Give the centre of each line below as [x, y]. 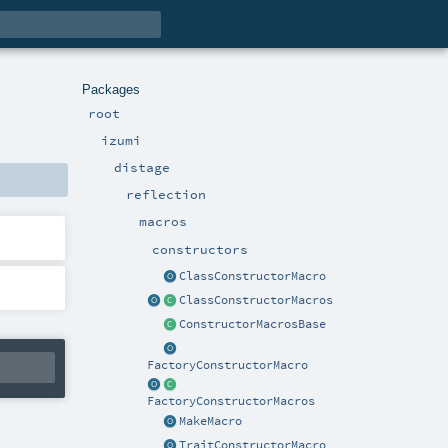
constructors [200, 248]
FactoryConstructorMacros [231, 401]
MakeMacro [210, 421]
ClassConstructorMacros [256, 299]
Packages [111, 89]
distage [141, 166]
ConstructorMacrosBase [252, 323]
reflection [166, 194]
